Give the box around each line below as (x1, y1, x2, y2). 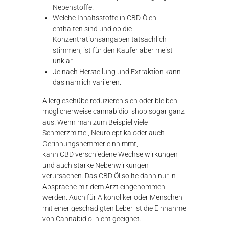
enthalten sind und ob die (53, 25, 132, 33)
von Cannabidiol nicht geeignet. (42, 215, 142, 223)
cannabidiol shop (93, 107, 148, 116)
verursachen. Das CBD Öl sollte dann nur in (42, 172, 176, 180)
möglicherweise (42, 107, 94, 116)
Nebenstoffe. (53, 3, 94, 12)
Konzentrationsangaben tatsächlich (53, 35, 167, 44)
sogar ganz (147, 107, 185, 116)
